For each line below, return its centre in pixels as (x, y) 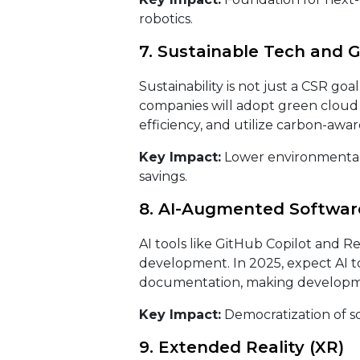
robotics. (166, 19)
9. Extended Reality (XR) (243, 347)
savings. (163, 176)
